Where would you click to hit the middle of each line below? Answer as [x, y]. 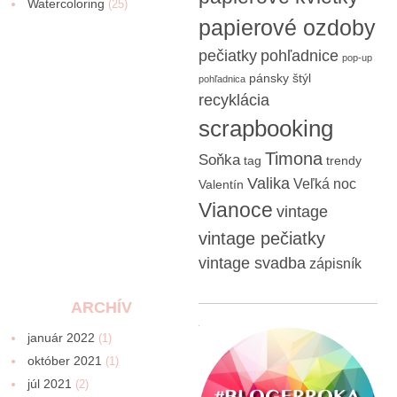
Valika [268, 184]
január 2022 [62, 338]
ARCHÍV [101, 308]
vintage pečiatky [261, 239]
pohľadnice [299, 56]
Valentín [221, 185]
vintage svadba [252, 264]
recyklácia [234, 101]
